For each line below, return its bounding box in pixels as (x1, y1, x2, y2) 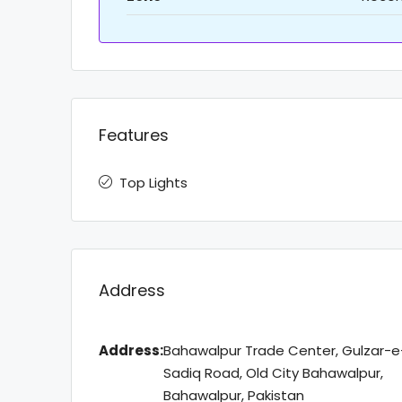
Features (99, 123, 169, 146)
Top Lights (119, 172, 188, 192)
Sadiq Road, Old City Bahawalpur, (163, 363, 383, 382)
